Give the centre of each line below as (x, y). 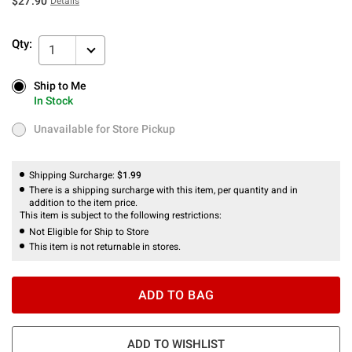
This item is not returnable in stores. (105, 246)
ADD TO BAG (176, 295)
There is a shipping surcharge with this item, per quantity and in (163, 190)
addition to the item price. (83, 202)
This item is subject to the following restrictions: (122, 215)
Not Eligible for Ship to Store (89, 231)
